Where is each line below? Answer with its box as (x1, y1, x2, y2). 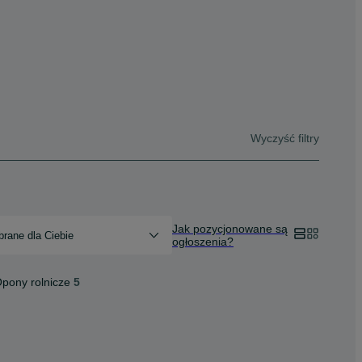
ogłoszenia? (172, 235, 234, 248)
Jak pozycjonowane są (172, 222, 288, 235)
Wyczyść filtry (250, 131, 319, 145)
